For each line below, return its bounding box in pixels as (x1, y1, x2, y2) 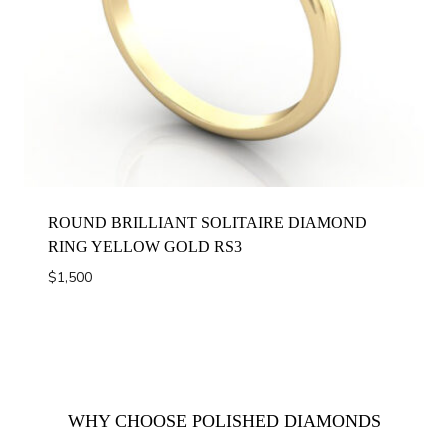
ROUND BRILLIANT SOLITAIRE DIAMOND (48, 213, 367, 231)
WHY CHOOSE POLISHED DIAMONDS (67, 410, 381, 431)
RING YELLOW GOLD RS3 (48, 237, 242, 255)
